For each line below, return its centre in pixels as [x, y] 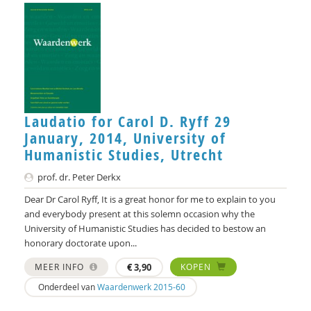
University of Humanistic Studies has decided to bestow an [145, 228]
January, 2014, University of [125, 138]
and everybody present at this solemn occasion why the [140, 213]
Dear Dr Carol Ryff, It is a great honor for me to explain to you [150, 199]
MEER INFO [61, 266]
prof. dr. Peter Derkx [78, 177]
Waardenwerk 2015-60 [141, 286]
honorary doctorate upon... [81, 243]
